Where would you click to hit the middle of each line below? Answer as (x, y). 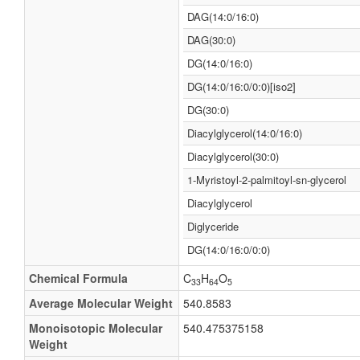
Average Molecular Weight (101, 303)
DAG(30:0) (211, 40)
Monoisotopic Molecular (96, 328)
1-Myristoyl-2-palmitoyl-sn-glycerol (267, 180)
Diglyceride (213, 226)
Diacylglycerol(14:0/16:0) (245, 133)
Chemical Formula (78, 278)
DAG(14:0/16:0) (223, 16)
